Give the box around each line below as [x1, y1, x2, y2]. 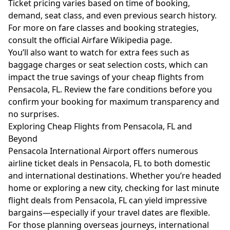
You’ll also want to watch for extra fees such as [8, 47, 189, 58]
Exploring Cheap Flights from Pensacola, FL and [8, 121, 192, 132]
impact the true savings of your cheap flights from [8, 71, 204, 83]
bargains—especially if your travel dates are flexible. [8, 207, 210, 218]
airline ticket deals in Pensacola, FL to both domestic [8, 158, 210, 169]
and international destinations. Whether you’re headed [8, 170, 221, 181]
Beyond [8, 133, 37, 144]
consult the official [8, 34, 82, 46]
